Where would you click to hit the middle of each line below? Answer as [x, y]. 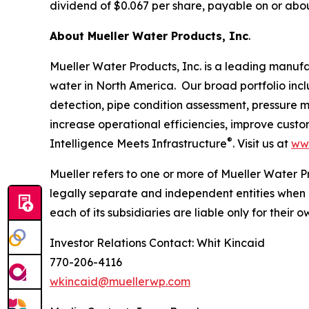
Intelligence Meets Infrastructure [138, 143]
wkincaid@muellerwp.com [120, 281]
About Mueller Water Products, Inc [149, 36]
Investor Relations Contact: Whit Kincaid [157, 243]
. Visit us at [262, 143]
